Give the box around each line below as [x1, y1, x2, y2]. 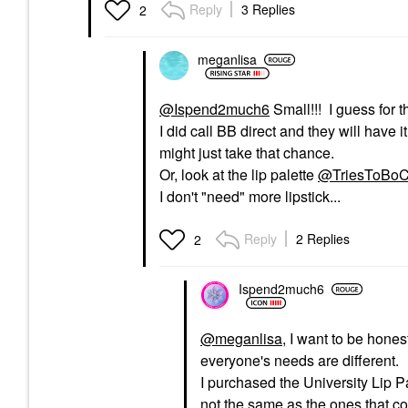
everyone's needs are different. [200, 349, 399, 371]
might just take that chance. [159, 141, 334, 163]
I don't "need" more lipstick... [159, 185, 341, 207]
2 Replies [296, 229, 350, 248]
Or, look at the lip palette [159, 163, 318, 185]
